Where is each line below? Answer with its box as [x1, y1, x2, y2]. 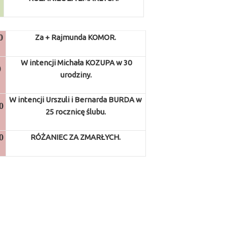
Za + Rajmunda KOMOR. [35, 33, 117, 42]
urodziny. [60, 70, 92, 79]
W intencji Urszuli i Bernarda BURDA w [9, 95, 142, 104]
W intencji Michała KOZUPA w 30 [20, 58, 132, 67]
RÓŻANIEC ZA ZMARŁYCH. [30, 133, 121, 141]
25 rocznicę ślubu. [45, 107, 106, 116]
